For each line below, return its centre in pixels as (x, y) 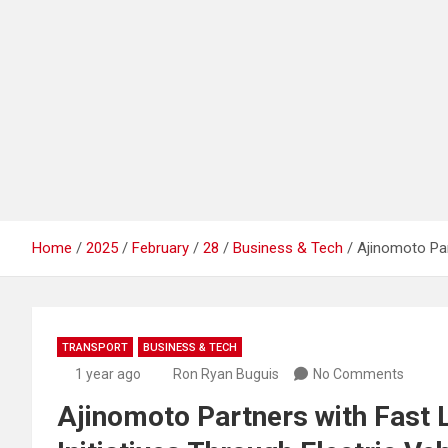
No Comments (358, 373)
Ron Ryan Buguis (226, 373)
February (160, 247)
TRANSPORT (95, 347)
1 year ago (107, 373)
